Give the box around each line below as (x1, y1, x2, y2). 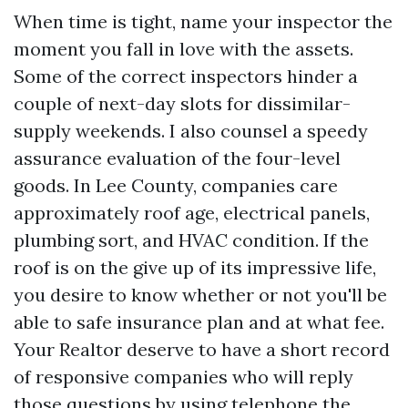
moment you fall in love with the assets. (14, 37, 353, 60)
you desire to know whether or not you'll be (14, 283, 387, 306)
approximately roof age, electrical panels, (14, 201, 370, 224)
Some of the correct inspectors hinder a (14, 65, 358, 87)
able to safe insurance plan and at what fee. (14, 311, 384, 333)
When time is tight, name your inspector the (14, 10, 393, 33)
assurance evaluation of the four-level (14, 147, 341, 169)
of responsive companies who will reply (14, 365, 353, 388)
